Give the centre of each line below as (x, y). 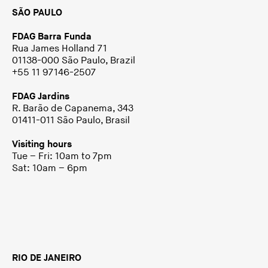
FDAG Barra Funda (52, 36)
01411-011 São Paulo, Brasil (71, 120)
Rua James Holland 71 (60, 48)
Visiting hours (42, 144)
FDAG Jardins (41, 96)
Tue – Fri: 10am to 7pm (62, 156)
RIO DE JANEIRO (47, 258)
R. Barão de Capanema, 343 (73, 108)
